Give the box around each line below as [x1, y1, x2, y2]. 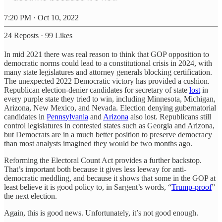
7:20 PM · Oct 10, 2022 [4, 13, 79, 22]
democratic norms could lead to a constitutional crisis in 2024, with [4, 59, 212, 68]
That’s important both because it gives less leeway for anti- [4, 165, 186, 174]
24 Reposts [4, 31, 39, 40]
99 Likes [45, 31, 72, 40]
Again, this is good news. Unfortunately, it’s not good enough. [4, 209, 198, 218]
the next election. [4, 192, 57, 201]
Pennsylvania [47, 112, 88, 121]
